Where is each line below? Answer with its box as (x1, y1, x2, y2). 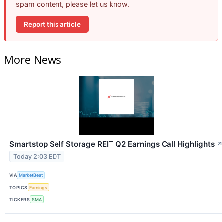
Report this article (24, 20, 81, 28)
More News (4, 52, 61, 67)
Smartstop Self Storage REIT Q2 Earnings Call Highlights (9, 139, 215, 149)
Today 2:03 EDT (13, 152, 61, 160)
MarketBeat (19, 172, 43, 178)
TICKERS (9, 196, 30, 202)
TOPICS (9, 184, 28, 190)
